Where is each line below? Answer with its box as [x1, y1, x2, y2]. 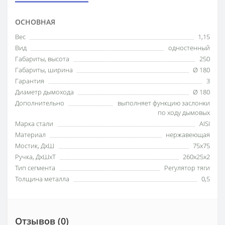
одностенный [168, 43, 210, 52]
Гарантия [15, 76, 44, 85]
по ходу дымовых [158, 107, 210, 117]
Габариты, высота [15, 54, 69, 63]
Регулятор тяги [164, 163, 210, 172]
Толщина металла [15, 174, 69, 183]
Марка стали [15, 119, 53, 128]
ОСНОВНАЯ [15, 17, 55, 27]
